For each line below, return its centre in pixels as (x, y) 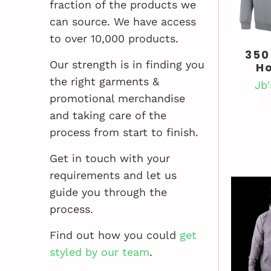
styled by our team (100, 252)
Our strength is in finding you (127, 64)
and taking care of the (108, 115)
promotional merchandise (117, 98)
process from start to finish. (124, 132)
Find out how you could (115, 235)
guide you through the (108, 192)
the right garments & (104, 81)
